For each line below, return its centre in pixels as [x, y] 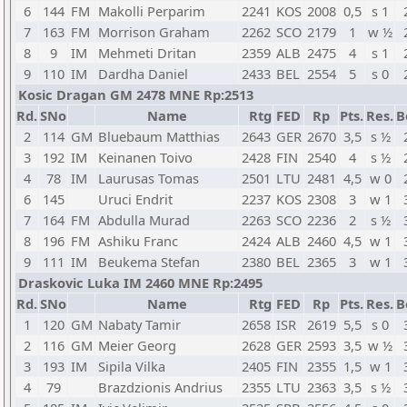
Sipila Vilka [132, 366]
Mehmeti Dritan [147, 53]
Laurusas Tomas [149, 178]
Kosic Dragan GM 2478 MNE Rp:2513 [136, 94]
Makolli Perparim [152, 11]
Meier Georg [137, 345]
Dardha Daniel [143, 74]
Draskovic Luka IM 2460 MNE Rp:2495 [140, 283]
